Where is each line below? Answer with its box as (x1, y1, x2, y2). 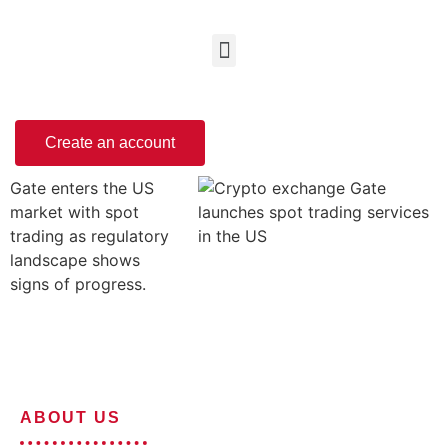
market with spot (10, 202, 139, 222)
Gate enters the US (10, 178, 154, 198)
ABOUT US (20, 409, 121, 427)
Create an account (45, 134, 175, 151)
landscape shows (10, 250, 140, 270)
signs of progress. (10, 274, 146, 294)
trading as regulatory (10, 226, 169, 246)
